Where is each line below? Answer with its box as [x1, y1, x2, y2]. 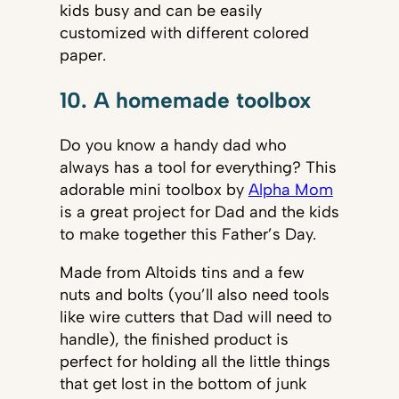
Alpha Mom [248, 180, 333, 200]
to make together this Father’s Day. [59, 224, 316, 245]
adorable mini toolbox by [59, 180, 248, 200]
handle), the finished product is [59, 330, 289, 350]
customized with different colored [59, 22, 309, 43]
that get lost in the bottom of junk [59, 374, 306, 395]
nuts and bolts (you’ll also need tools [59, 285, 330, 305]
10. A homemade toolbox [59, 87, 311, 113]
